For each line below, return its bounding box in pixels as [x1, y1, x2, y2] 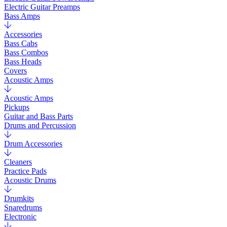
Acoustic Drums [4, 176, 56, 184]
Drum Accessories [4, 139, 62, 148]
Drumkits [4, 194, 34, 203]
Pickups [4, 103, 29, 111]
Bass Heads [4, 57, 42, 66]
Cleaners [4, 158, 32, 166]
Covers [4, 66, 27, 75]
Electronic [4, 212, 36, 221]
